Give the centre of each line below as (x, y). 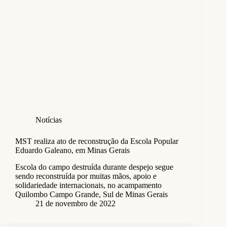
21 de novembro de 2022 (75, 203)
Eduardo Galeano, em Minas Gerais (72, 150)
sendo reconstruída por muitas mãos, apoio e (86, 176)
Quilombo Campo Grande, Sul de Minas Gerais (91, 194)
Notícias (49, 120)
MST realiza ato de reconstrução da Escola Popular (97, 141)
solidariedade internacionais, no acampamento (88, 185)
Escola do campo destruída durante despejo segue (94, 167)
